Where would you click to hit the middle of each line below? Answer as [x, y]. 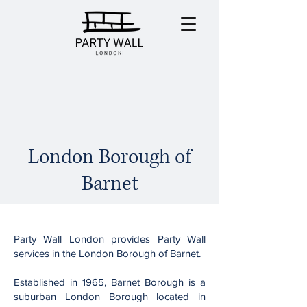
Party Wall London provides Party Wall [110, 239]
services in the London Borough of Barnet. [107, 253]
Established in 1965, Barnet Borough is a [110, 282]
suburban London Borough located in [110, 296]
